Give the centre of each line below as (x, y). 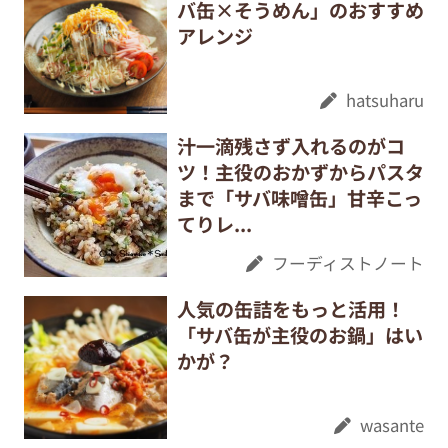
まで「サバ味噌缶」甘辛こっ (299, 198)
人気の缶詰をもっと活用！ (290, 308)
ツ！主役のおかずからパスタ (300, 172)
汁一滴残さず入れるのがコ (290, 146)
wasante (392, 425)
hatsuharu (385, 100)
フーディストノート (348, 262)
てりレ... (214, 224)
